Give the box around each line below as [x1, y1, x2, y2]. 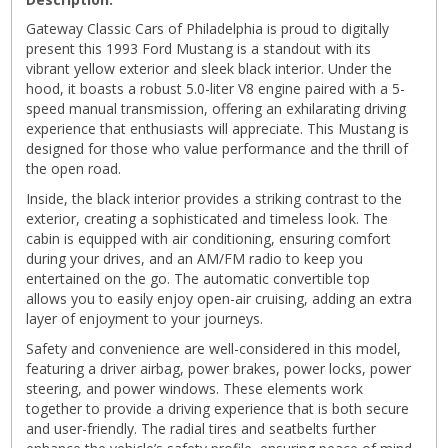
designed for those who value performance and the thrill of [26, 139, 408, 158]
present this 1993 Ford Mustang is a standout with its [26, 39, 371, 58]
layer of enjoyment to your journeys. [26, 309, 263, 328]
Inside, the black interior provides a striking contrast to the [26, 189, 402, 208]
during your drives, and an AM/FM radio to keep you [26, 249, 363, 268]
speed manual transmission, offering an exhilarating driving [26, 99, 406, 118]
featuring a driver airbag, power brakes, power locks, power [26, 359, 411, 378]
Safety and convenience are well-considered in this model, [26, 339, 401, 358]
